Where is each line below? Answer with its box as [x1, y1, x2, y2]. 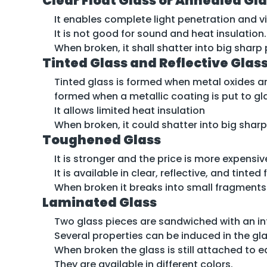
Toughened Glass [42, 131, 161, 148]
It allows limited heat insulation [54, 103, 205, 117]
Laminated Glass [42, 193, 157, 211]
